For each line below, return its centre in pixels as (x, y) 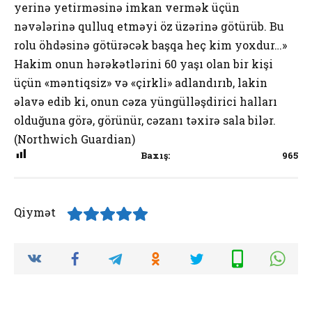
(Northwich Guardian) (75, 139)
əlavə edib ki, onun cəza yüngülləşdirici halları (146, 101)
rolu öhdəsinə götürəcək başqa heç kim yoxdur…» (150, 45)
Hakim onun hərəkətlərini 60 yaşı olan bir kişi (143, 63)
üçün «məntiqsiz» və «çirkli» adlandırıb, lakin (141, 82)
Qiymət (35, 212)
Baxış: (155, 155)
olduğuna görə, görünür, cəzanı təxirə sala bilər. (145, 120)
